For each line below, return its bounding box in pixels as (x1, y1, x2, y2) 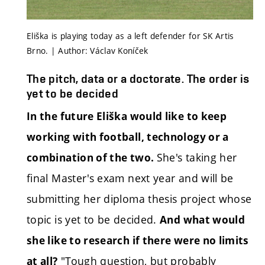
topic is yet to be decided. (27, 212, 157, 227)
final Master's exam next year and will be (27, 170, 234, 185)
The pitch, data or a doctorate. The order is (27, 71, 250, 86)
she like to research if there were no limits (27, 233, 249, 247)
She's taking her (156, 150, 237, 164)
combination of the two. (27, 150, 157, 164)
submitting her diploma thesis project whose (27, 191, 252, 206)
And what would (160, 212, 245, 227)
